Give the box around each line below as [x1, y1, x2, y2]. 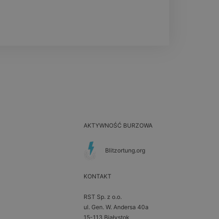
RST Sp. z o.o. [84, 193, 122, 201]
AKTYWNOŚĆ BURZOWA [84, 122, 153, 130]
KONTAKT [84, 173, 111, 180]
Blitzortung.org [105, 147, 145, 154]
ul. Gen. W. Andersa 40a [84, 203, 149, 211]
